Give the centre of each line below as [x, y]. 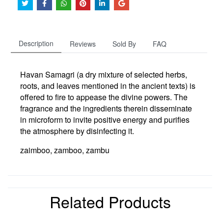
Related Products [110, 201]
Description [36, 43]
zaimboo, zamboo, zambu [65, 150]
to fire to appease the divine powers [108, 97]
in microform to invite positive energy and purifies [105, 119]
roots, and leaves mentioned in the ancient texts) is [108, 85]
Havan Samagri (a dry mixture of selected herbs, [104, 74]
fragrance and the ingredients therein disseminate [106, 108]
